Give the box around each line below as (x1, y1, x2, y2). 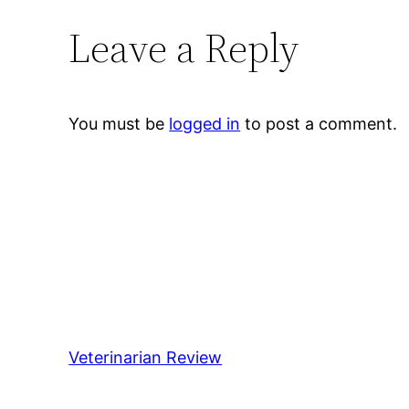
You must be (68, 114, 170, 134)
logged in (169, 114, 241, 134)
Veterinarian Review (68, 348, 223, 368)
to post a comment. (240, 114, 398, 134)
